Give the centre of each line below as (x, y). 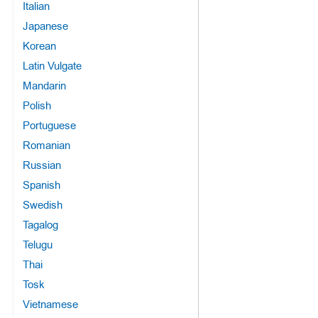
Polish (37, 105)
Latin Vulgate (52, 66)
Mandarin (44, 86)
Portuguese (49, 125)
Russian (42, 165)
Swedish (42, 205)
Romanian (46, 145)
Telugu (37, 245)
